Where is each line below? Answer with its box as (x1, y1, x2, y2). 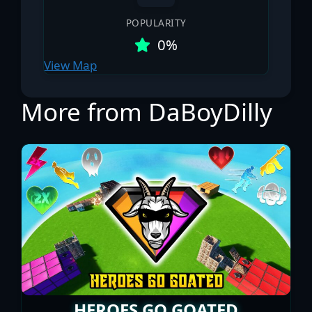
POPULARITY (125, 16, 187, 30)
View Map (44, 57, 97, 74)
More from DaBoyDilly (21, 95, 272, 129)
